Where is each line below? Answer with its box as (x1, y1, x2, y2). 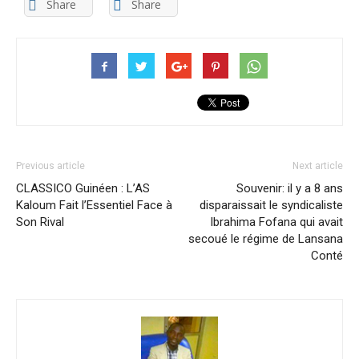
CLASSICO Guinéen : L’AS (16, 181, 150, 196)
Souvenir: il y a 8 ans (236, 181, 343, 196)
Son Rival (16, 215, 64, 230)
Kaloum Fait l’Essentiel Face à (16, 198, 172, 213)
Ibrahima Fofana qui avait (210, 215, 343, 230)
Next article (292, 160, 343, 172)
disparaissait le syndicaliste (200, 198, 343, 213)
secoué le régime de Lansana (188, 232, 343, 247)
